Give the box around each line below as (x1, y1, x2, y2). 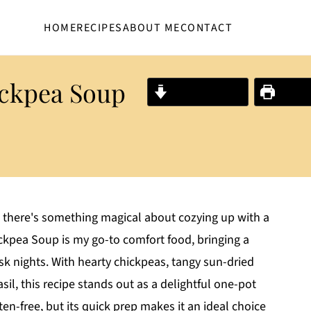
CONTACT (180, 19, 233, 35)
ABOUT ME (122, 19, 180, 35)
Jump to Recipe (168, 84, 243, 100)
